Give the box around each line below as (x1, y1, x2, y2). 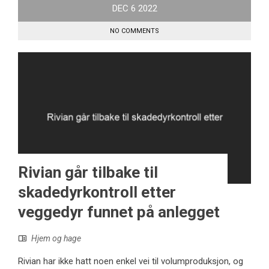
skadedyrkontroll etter (18, 183, 176, 201)
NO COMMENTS (110, 27, 159, 35)
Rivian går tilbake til (18, 163, 158, 181)
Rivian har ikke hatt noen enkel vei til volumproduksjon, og (18, 255, 243, 267)
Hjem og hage (31, 233, 81, 243)
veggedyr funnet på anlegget (18, 202, 220, 221)
